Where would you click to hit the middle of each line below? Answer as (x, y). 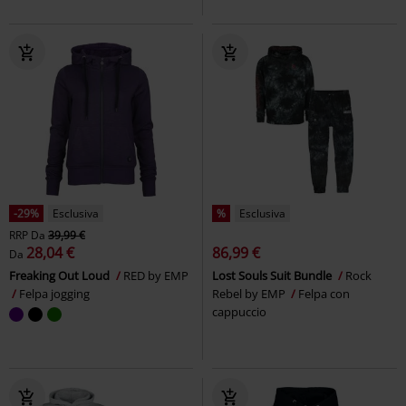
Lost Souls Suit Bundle (273, 275)
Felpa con (324, 293)
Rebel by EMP (250, 293)
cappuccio (239, 311)
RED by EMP (156, 275)
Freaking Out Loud (61, 275)
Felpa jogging (54, 293)
